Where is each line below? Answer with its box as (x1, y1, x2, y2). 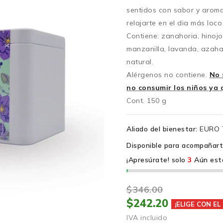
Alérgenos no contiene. (126, 70, 210, 79)
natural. (126, 57, 153, 66)
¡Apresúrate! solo (126, 155, 186, 164)
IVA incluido (126, 213, 167, 222)
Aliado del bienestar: (126, 124, 198, 133)
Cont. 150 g (126, 96, 167, 105)
